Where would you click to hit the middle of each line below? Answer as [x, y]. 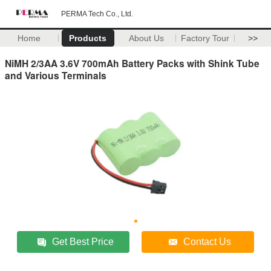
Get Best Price [83, 241]
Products [88, 38]
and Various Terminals [56, 75]
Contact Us [207, 241]
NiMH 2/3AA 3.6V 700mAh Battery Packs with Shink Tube [132, 63]
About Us [147, 38]
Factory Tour [205, 38]
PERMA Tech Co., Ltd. [97, 14]
